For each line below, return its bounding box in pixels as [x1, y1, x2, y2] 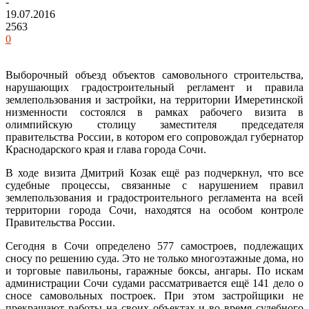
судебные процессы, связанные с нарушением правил [6, 179, 303, 191]
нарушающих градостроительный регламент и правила [6, 81, 303, 93]
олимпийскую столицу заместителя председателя [6, 118, 303, 130]
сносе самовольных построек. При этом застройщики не [6, 289, 303, 301]
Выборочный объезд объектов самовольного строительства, [6, 68, 303, 81]
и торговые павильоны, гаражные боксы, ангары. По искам [6, 264, 303, 277]
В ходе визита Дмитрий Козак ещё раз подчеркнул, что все [6, 166, 303, 179]
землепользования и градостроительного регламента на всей [6, 191, 303, 203]
